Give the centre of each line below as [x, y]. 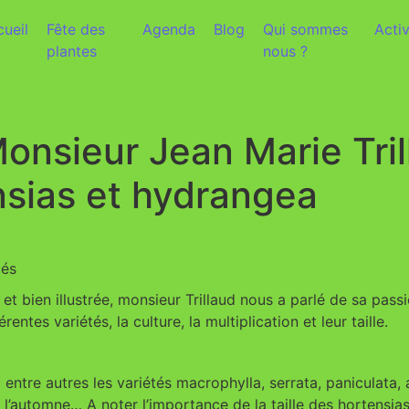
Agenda [169, 29]
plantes [71, 51]
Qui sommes [306, 29]
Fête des [75, 29]
